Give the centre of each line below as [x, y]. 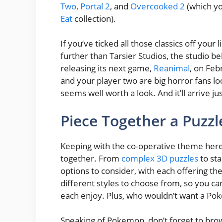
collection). [94, 18]
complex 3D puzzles [160, 158]
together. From [91, 158]
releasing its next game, [107, 68]
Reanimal [172, 68]
